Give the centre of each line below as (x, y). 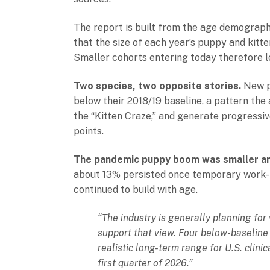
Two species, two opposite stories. (157, 86)
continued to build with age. (136, 190)
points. (89, 131)
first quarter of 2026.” (145, 263)
